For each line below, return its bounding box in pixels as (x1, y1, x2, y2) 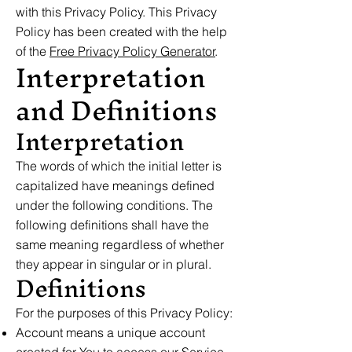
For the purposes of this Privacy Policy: (16, 305, 233, 321)
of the (16, 43, 49, 59)
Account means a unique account (16, 324, 205, 340)
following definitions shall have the (16, 217, 209, 233)
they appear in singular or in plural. (16, 256, 211, 272)
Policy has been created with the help (16, 24, 227, 39)
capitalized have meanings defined (16, 178, 214, 193)
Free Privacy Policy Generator (49, 43, 215, 59)
